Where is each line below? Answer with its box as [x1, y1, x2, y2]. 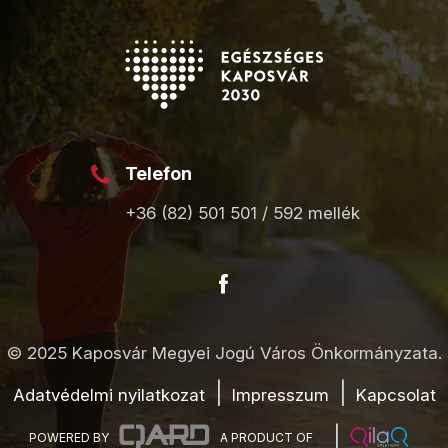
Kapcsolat [355, 385, 436, 406]
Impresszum [231, 385, 329, 406]
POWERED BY [29, 429, 110, 445]
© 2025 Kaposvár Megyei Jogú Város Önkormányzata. [6, 343, 442, 364]
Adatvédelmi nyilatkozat [12, 385, 205, 406]
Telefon [124, 163, 192, 185]
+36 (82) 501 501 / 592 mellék [124, 203, 360, 224]
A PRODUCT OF [219, 429, 313, 445]
